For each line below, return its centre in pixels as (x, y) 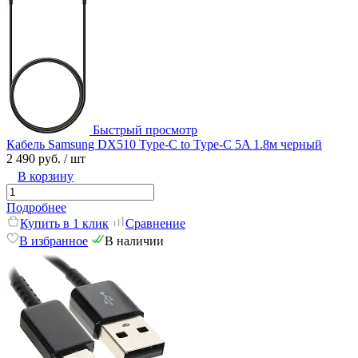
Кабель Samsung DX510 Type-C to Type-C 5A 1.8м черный (164, 144)
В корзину (46, 176)
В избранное (54, 241)
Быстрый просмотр (145, 129)
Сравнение (155, 223)
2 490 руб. (35, 158)
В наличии (134, 241)
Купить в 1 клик (64, 223)
